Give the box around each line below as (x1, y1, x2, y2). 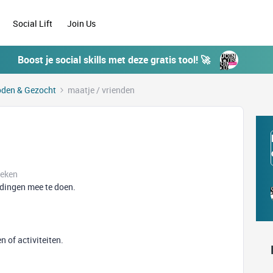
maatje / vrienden (68, 84, 135, 96)
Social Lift (13, 17, 53, 29)
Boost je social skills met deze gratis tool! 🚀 (18, 53, 210, 66)
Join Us (67, 17, 98, 29)
